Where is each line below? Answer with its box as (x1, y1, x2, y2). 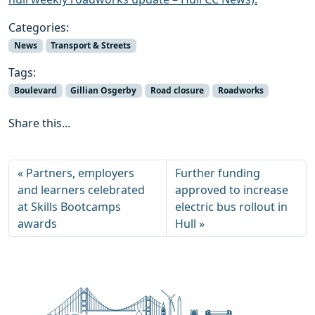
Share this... (8, 115, 70, 131)
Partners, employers (26, 165, 134, 181)
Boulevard (13, 84, 57, 97)
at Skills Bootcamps (18, 199, 121, 215)
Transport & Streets (51, 39, 131, 51)
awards (18, 216, 57, 232)
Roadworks (217, 84, 264, 97)
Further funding (174, 165, 260, 181)
